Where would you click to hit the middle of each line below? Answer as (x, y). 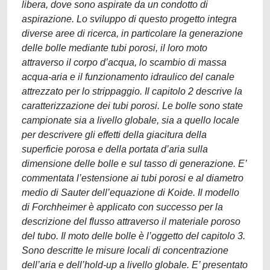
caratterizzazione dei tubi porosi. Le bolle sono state (132, 106)
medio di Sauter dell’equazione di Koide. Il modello (130, 193)
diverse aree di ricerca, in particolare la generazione (132, 33)
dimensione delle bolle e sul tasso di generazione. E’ (134, 164)
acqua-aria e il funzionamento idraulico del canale (128, 77)
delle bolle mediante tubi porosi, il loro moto (115, 48)
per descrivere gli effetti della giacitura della (114, 135)
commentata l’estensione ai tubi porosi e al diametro (133, 178)
